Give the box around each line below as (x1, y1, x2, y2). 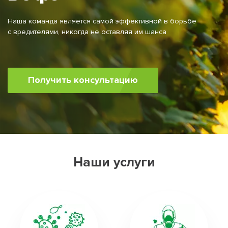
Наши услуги (73, 154, 155, 170)
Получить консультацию (28, 74, 138, 85)
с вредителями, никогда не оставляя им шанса (8, 27, 166, 36)
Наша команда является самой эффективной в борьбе (8, 17, 196, 25)
